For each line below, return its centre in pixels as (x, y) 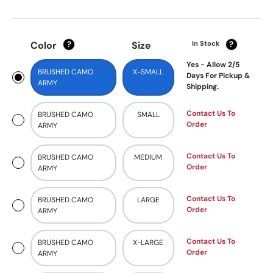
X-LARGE (148, 242)
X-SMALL (148, 72)
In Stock (205, 43)
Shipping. (202, 86)
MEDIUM (148, 157)
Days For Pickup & (218, 75)
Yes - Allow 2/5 (213, 64)
